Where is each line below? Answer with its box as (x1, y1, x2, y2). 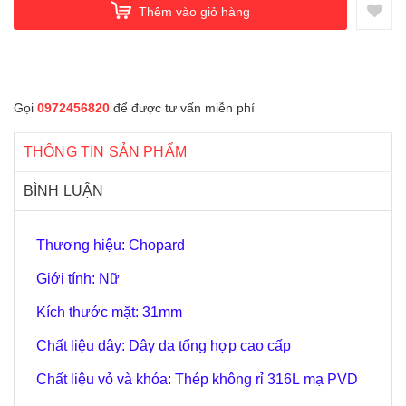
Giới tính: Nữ (36, 271, 120, 286)
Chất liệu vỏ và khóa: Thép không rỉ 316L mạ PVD (36, 372, 358, 387)
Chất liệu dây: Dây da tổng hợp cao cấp (36, 338, 291, 353)
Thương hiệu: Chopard (36, 237, 188, 253)
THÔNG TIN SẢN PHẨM (24, 144, 187, 159)
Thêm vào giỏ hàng (139, 4, 250, 19)
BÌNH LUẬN (24, 183, 104, 198)
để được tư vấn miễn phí (110, 101, 255, 115)
